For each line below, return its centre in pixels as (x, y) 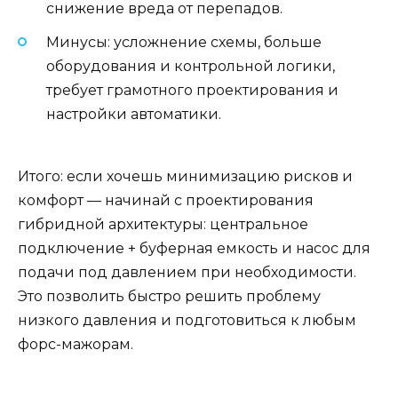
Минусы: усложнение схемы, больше (184, 43)
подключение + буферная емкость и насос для (194, 249)
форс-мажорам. (76, 345)
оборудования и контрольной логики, (191, 67)
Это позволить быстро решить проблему (169, 297)
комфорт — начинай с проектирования (166, 201)
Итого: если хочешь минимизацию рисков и (185, 177)
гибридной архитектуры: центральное (163, 225)
